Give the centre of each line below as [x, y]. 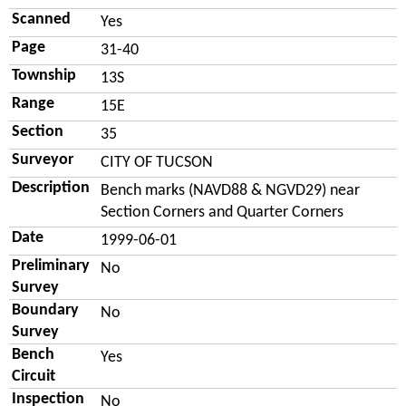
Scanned [41, 19]
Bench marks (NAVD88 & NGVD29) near [230, 190]
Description [51, 188]
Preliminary [51, 266]
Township [44, 75]
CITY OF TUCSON [157, 162]
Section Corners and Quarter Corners [222, 212]
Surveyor [43, 159]
